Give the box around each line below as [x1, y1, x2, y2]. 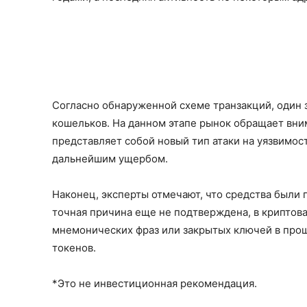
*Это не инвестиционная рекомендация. [52, 276, 257, 290]
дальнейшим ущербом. [52, 151, 168, 165]
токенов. [52, 241, 96, 254]
